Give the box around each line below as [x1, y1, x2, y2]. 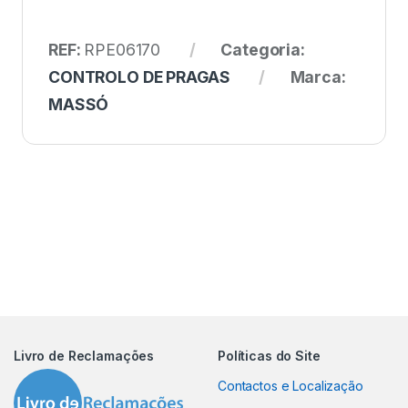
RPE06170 [84, 40, 161, 60]
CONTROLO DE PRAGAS [48, 67, 230, 87]
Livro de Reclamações [14, 348, 155, 364]
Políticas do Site [218, 348, 321, 364]
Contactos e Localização [218, 378, 363, 394]
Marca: [290, 67, 346, 87]
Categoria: [220, 40, 305, 60]
